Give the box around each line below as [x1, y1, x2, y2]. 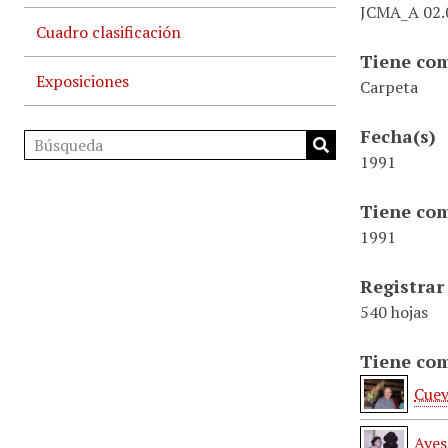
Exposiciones [36, 70, 129, 92]
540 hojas [360, 301, 428, 323]
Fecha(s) [360, 124, 436, 148]
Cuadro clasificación [36, 21, 181, 43]
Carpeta [360, 76, 418, 98]
